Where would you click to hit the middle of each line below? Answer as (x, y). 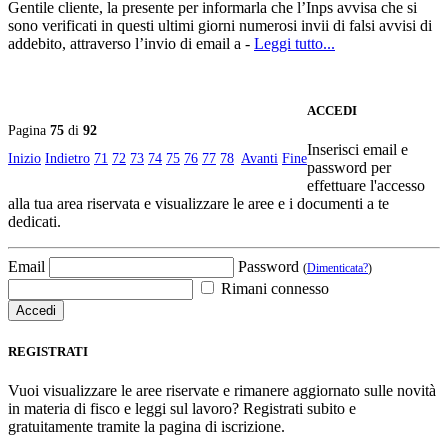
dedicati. (34, 222)
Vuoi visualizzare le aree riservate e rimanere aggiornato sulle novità (222, 390)
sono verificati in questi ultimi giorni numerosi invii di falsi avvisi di (220, 26)
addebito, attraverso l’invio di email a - (131, 44)
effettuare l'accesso (366, 186)
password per (349, 168)
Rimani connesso (273, 289)
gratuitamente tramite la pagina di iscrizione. (146, 426)
